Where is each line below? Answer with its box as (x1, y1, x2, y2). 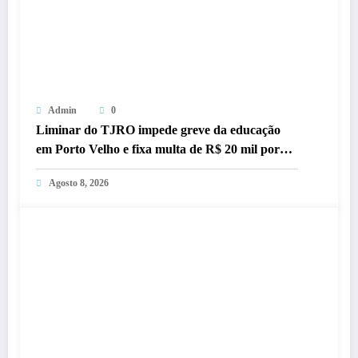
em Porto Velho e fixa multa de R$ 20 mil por (36, 142, 280, 157)
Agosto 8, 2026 (49, 177, 109, 189)
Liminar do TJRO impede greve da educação (36, 123, 280, 137)
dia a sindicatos (36, 161, 118, 176)
